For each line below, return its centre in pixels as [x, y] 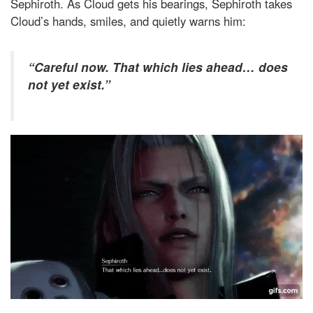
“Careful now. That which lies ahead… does [158, 67]
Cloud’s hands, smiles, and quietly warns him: [128, 21]
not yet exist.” [69, 85]
